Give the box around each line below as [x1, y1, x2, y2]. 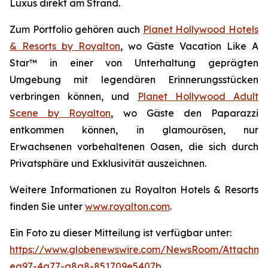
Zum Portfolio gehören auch [10, 23, 143, 35]
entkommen [10, 124, 64, 136]
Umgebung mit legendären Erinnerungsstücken [10, 74, 258, 86]
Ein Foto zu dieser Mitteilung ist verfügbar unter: [10, 227, 232, 239]
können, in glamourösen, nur [64, 124, 258, 136]
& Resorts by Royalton [10, 40, 120, 52]
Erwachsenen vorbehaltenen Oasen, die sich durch [10, 141, 258, 153]
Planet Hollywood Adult [137, 90, 259, 102]
